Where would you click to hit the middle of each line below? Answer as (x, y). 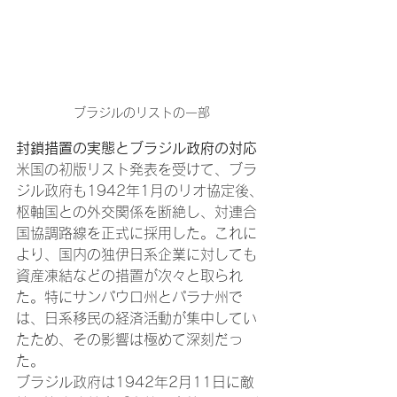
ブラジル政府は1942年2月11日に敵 (135, 382)
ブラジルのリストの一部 (142, 113)
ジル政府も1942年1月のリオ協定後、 (140, 191)
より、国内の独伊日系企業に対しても (136, 255)
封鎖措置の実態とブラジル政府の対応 (136, 148)
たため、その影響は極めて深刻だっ (129, 340)
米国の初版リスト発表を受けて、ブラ (136, 170)
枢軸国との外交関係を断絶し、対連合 (136, 212)
